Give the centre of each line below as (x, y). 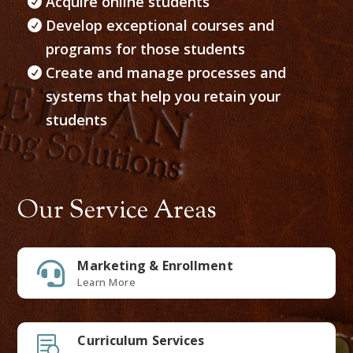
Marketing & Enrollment (155, 265)
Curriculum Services (141, 340)
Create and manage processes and (166, 72)
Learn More (107, 282)
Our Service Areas (117, 211)
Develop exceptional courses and (160, 25)
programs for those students (146, 48)
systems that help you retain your (163, 96)
